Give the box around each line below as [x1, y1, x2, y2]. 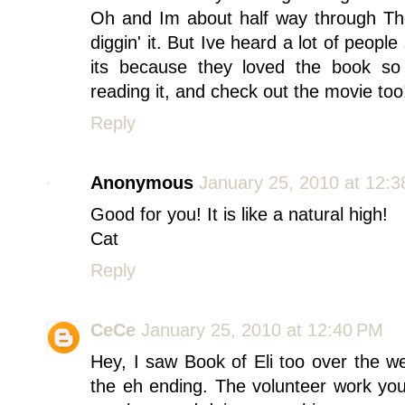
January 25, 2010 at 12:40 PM [141, 320, 383, 341]
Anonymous [90, 173, 193, 193]
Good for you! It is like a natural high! [90, 204, 388, 225]
